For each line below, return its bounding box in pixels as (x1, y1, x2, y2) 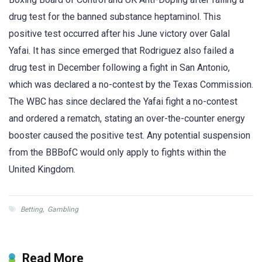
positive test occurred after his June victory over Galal (9, 28, 230, 40)
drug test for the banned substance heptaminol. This (9, 11, 221, 23)
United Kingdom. (9, 164, 75, 175)
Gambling (47, 205, 78, 214)
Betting (20, 205, 43, 214)
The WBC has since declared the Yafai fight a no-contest (9, 96, 237, 108)
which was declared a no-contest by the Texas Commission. (9, 79, 253, 91)
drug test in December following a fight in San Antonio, (9, 62, 230, 74)
